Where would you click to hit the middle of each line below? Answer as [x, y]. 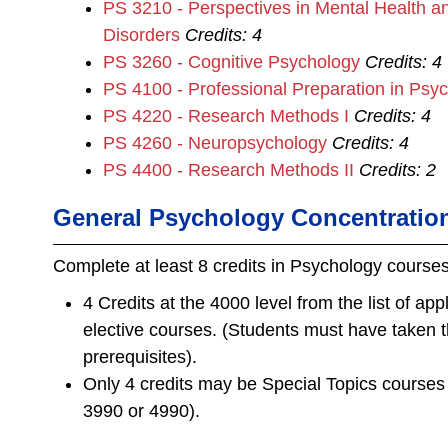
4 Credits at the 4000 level [187, 303]
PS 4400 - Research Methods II [228, 170]
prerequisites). [140, 357]
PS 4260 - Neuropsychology [215, 143]
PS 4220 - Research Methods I [226, 116]
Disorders [141, 35]
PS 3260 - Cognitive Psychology [231, 62]
